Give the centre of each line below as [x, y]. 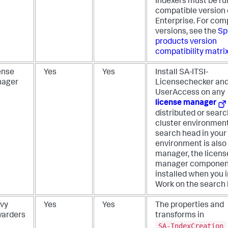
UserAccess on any [190, 93]
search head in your [191, 135]
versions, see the [187, 32]
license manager [186, 104]
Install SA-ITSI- [182, 73]
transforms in [180, 216]
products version [186, 42]
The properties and [190, 206]
